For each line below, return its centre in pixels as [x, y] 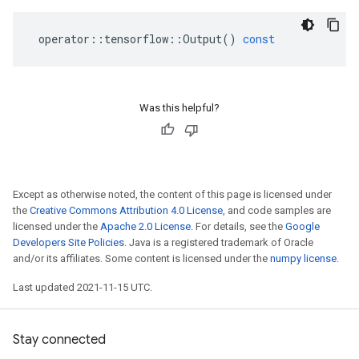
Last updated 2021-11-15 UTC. [83, 287]
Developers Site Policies [69, 242]
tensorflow [136, 39]
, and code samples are [277, 210]
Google [303, 226]
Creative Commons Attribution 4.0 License [126, 210]
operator [64, 39]
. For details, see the [238, 226]
